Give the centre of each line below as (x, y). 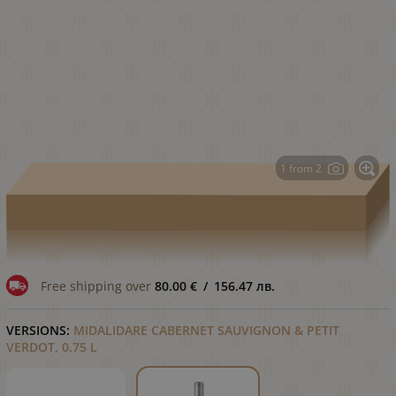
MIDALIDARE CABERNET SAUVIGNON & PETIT (206, 331)
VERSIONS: (40, 331)
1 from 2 (301, 168)
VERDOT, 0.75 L (52, 347)
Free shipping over (97, 286)
